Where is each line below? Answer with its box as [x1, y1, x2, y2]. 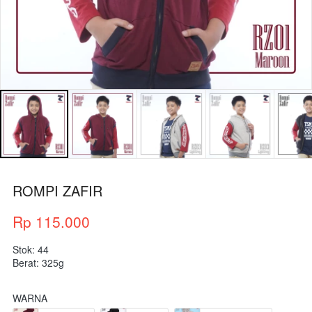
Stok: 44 [13, 242, 49, 256]
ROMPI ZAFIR [13, 180, 102, 201]
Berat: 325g [13, 255, 64, 270]
